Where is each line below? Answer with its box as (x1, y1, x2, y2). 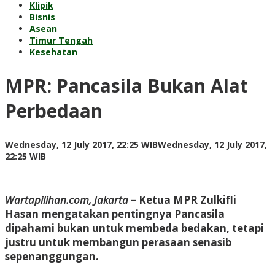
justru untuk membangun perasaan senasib (5, 234, 231, 249)
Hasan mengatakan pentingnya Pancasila (5, 206, 225, 221)
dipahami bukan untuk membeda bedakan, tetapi (5, 220, 264, 235)
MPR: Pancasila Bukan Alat (5, 72, 248, 98)
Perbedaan (5, 98, 103, 123)
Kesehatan (29, 46, 77, 58)
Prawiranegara (45, 172, 110, 184)
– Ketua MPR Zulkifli (128, 192, 236, 207)
